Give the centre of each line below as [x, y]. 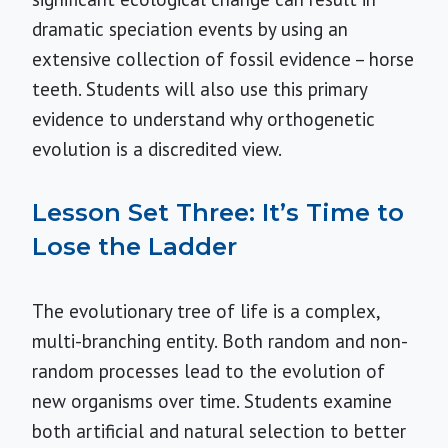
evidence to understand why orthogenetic [203, 119]
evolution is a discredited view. [157, 149]
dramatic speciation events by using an [190, 29]
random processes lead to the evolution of [208, 371]
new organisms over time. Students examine [212, 401]
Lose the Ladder [134, 246]
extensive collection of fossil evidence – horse [223, 59]
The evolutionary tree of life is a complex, [206, 311]
